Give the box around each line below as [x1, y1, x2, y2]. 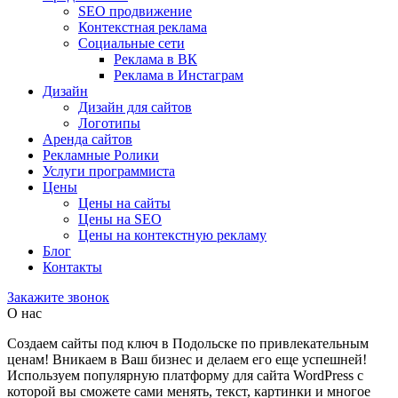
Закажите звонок [7, 290, 109, 305]
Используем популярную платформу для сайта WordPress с [7, 368, 363, 383]
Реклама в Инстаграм [114, 68, 243, 83]
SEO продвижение [78, 4, 192, 19]
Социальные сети [78, 36, 185, 51]
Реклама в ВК [114, 52, 197, 67]
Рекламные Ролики [43, 147, 159, 163]
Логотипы [78, 115, 140, 131]
